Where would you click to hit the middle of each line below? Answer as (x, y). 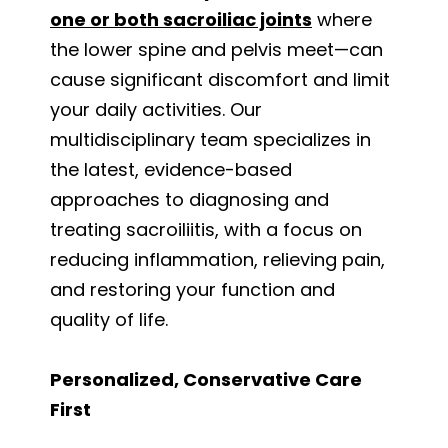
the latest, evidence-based (171, 169)
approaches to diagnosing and (189, 199)
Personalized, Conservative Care (206, 379)
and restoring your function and (192, 289)
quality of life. (109, 319)
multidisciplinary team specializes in (210, 139)
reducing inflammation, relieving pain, (217, 259)
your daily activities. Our (156, 109)
